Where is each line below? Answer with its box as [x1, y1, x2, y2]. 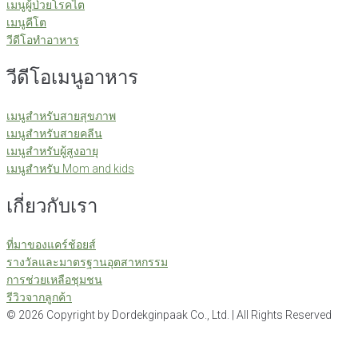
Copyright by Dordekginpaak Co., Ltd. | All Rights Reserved [44, 308, 332, 321]
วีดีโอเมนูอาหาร [6, 66, 138, 89]
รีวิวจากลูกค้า [6, 290, 72, 304]
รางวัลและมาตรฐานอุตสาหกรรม [6, 255, 168, 268]
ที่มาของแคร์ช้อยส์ [6, 237, 96, 251]
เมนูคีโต [6, 16, 46, 30]
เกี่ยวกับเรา [6, 194, 97, 217]
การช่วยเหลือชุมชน [6, 272, 102, 286]
